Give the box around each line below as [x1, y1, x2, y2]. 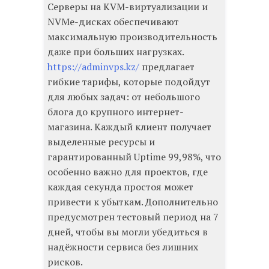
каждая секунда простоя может [47, 180, 193, 194]
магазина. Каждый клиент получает [47, 120, 211, 134]
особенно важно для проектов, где [47, 165, 208, 179]
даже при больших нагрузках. [47, 45, 184, 59]
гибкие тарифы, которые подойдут [47, 75, 210, 89]
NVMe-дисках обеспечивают [47, 15, 179, 29]
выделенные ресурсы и [47, 135, 155, 149]
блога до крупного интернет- [47, 105, 184, 119]
